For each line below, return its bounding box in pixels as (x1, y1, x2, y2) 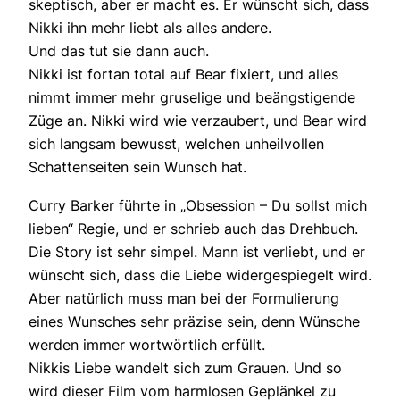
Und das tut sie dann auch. (29, 42, 209, 61)
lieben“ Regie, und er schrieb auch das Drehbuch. (29, 219, 358, 237)
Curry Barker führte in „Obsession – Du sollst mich (29, 196, 367, 214)
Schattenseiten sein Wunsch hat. (29, 158, 246, 177)
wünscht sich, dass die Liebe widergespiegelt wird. (29, 265, 371, 284)
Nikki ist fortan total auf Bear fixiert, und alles (29, 65, 338, 84)
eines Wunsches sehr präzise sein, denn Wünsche (29, 312, 360, 330)
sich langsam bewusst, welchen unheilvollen (29, 135, 324, 154)
